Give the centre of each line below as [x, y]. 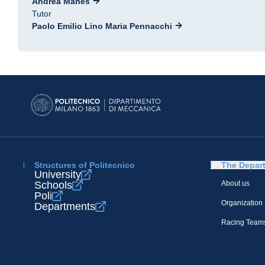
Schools [53, 185]
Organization [242, 203]
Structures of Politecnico [85, 165]
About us [235, 183]
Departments [65, 206]
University [58, 174]
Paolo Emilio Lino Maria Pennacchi [102, 26]
